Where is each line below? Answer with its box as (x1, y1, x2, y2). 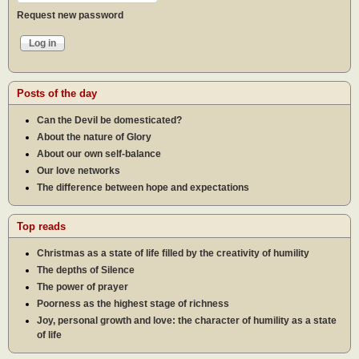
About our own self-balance (37, 147, 161, 159)
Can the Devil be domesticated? (37, 114, 182, 126)
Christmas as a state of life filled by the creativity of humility (37, 247, 309, 259)
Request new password (17, 9, 123, 21)
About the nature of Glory (37, 131, 151, 143)
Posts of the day (17, 87, 97, 99)
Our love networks (37, 164, 120, 176)
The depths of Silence (37, 264, 135, 276)
